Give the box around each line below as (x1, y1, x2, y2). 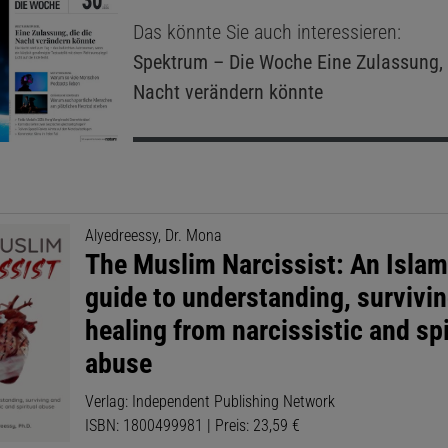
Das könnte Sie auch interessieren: (132, 20, 401, 45)
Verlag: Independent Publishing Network (85, 391, 336, 411)
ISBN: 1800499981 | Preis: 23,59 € (85, 415, 301, 435)
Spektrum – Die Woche (132, 50, 312, 75)
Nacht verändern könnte (132, 80, 323, 105)
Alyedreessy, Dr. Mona (85, 225, 223, 245)
